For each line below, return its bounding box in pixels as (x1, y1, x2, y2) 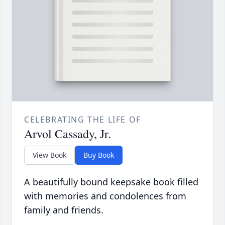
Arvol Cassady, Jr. (24, 126, 111, 142)
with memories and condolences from (24, 190, 186, 202)
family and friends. (24, 204, 103, 216)
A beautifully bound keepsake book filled (24, 176, 198, 188)
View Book (33, 150, 66, 160)
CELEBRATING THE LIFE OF (24, 114, 141, 126)
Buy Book (83, 150, 114, 160)
